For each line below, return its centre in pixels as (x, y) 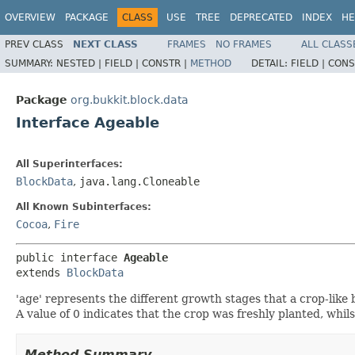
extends (41, 273)
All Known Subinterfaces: (84, 207)
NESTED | (80, 63)
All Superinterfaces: (69, 164)
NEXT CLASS (105, 44)
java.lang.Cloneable (139, 181)
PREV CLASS (34, 44)
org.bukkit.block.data (130, 100)
